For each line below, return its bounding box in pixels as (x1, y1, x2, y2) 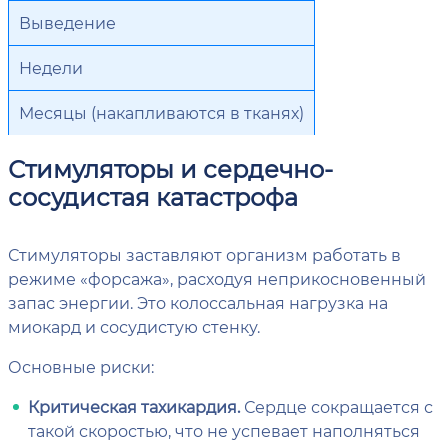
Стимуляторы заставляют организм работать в (8, 244, 401, 265)
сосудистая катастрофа (8, 181, 298, 212)
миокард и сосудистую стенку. (8, 316, 260, 337)
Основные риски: (8, 356, 154, 377)
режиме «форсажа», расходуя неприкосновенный (8, 268, 426, 289)
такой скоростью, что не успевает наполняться (28, 420, 420, 441)
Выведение (19, 12, 116, 33)
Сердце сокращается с (240, 396, 433, 417)
